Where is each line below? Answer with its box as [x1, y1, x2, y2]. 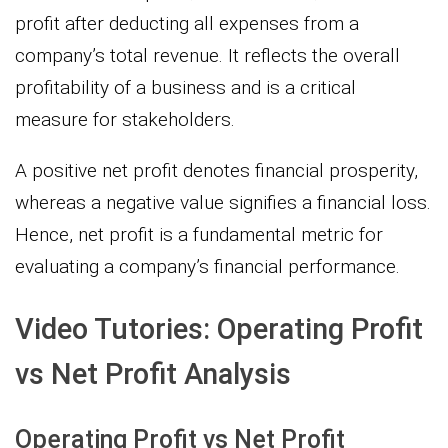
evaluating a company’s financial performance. [15, 255, 400, 279]
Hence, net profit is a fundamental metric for [15, 223, 383, 247]
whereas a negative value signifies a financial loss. [15, 191, 431, 215]
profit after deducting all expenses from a [15, 12, 359, 36]
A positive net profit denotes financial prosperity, [15, 159, 418, 183]
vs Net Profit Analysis [15, 357, 291, 392]
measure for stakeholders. [15, 108, 235, 132]
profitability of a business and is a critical [15, 76, 356, 100]
